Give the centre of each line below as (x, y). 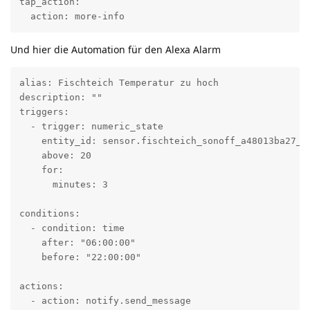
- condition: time (72, 228)
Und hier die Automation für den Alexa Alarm (116, 49)
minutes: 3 (63, 185)
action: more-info (72, 17)
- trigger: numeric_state (91, 127)
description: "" (61, 98)
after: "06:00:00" (77, 243)
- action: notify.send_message (105, 301)
